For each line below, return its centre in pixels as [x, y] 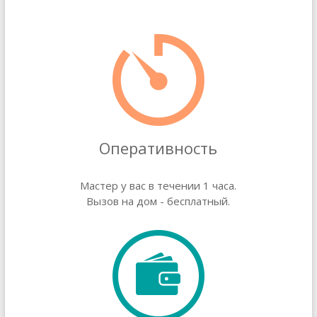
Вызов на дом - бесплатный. [158, 201]
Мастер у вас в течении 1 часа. [158, 185]
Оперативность [158, 148]
